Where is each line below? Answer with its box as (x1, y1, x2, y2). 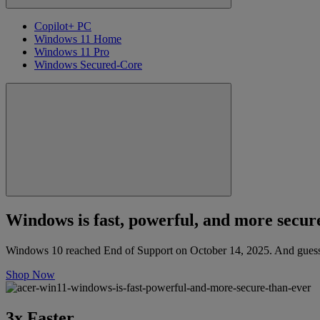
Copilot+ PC (34, 19, 91, 32)
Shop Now (6, 268, 55, 281)
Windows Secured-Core (34, 58, 142, 71)
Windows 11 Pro (34, 45, 109, 58)
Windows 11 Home (34, 32, 121, 45)
